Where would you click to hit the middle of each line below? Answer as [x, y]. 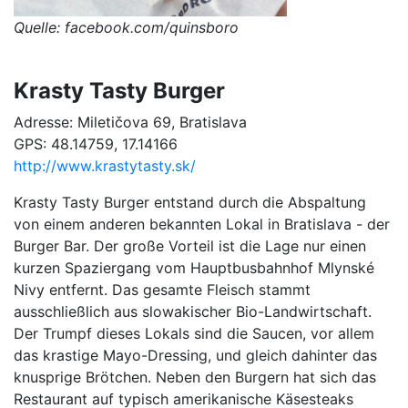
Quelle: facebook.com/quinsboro [126, 28]
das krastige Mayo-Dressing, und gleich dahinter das [195, 356]
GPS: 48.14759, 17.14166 [96, 144]
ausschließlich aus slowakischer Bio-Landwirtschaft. [193, 312]
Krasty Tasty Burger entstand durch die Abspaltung [190, 203]
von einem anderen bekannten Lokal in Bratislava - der [202, 224]
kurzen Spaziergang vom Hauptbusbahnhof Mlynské [194, 268]
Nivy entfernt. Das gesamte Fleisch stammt [162, 290]
